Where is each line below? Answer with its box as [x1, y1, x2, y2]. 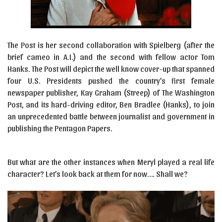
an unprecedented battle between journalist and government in [7, 111, 215, 121]
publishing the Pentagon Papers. [7, 123, 112, 133]
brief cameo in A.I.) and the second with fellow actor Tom [7, 52, 215, 61]
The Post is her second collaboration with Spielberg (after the [7, 40, 215, 50]
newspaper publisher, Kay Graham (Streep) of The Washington [7, 88, 215, 97]
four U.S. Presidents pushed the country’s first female [7, 76, 215, 85]
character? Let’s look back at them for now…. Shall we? [7, 169, 188, 178]
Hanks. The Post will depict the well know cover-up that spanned [7, 64, 215, 73]
